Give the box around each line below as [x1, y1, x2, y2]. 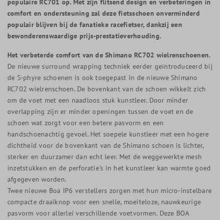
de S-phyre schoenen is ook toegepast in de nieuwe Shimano [7, 73, 198, 82]
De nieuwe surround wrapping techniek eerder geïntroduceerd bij [7, 61, 213, 71]
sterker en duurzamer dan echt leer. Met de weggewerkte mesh [7, 152, 202, 161]
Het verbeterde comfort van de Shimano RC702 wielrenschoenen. [7, 50, 211, 59]
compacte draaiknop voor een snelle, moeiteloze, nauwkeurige [7, 197, 201, 206]
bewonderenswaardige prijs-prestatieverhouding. [7, 31, 162, 40]
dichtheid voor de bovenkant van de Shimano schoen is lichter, [7, 140, 204, 150]
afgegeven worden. [7, 174, 67, 184]
